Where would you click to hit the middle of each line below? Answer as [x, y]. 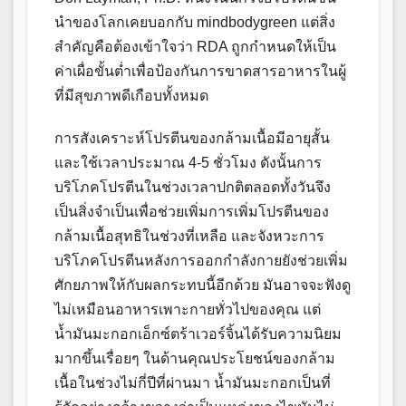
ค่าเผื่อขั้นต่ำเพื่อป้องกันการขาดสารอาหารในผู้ [200, 72]
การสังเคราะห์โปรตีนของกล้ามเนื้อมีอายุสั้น [192, 139]
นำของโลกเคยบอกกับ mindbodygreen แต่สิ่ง [195, 23]
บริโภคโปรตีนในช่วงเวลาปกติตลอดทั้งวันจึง [193, 188]
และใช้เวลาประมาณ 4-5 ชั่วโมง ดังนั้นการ [188, 163]
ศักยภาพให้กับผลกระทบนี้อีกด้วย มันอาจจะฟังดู [203, 285]
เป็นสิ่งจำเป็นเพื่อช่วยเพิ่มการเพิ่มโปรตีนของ [192, 212]
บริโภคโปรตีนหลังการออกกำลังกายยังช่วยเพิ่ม [201, 261]
